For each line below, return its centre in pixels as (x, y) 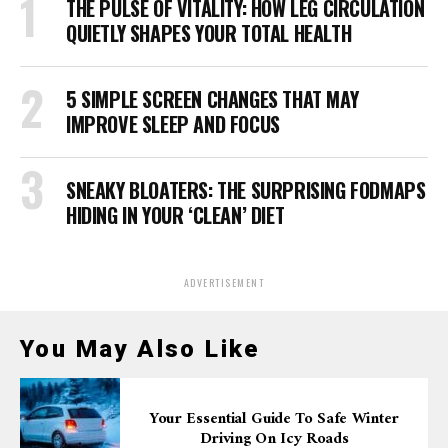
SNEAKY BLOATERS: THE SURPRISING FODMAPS (246, 189)
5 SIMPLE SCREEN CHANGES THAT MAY (212, 98)
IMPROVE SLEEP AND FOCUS (173, 123)
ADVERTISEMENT (224, 282)
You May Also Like (140, 348)
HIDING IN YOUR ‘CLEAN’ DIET (175, 214)
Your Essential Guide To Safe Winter (274, 418)
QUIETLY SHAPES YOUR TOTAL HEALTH (209, 32)
